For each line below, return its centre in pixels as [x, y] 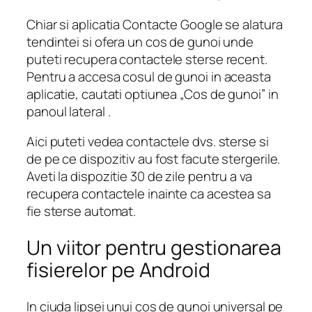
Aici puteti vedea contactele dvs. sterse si [148, 142]
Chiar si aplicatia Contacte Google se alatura [155, 24]
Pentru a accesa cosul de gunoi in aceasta [149, 76]
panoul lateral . [71, 111]
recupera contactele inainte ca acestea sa [149, 194]
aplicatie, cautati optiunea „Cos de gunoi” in [153, 94]
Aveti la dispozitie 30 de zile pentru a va [139, 177]
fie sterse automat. [81, 211]
